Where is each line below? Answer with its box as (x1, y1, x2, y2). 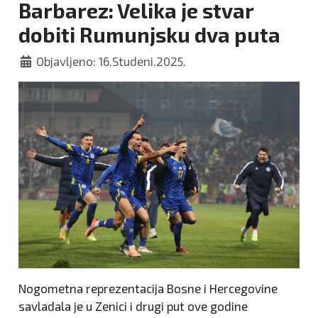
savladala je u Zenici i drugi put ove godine (18, 299, 248, 314)
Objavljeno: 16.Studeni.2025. (36, 54, 187, 68)
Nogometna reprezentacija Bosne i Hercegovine (18, 281, 278, 296)
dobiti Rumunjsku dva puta (18, 22, 280, 47)
